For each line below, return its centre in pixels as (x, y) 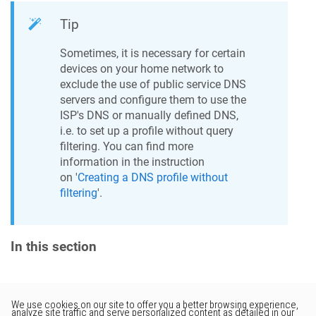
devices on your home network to (142, 68)
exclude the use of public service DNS (153, 84)
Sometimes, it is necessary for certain (153, 53)
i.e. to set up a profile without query (147, 130)
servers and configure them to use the (153, 99)
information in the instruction (132, 162)
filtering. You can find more (127, 146)
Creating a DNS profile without (153, 177)
